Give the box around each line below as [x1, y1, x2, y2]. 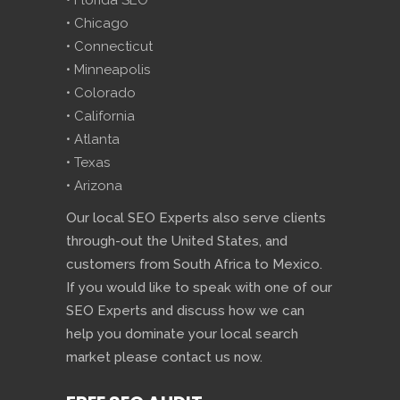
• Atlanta [66, 131, 120, 148]
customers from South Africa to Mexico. [66, 256, 322, 273]
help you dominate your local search [66, 326, 298, 343]
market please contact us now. [66, 349, 262, 366]
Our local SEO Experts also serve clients [66, 210, 326, 227]
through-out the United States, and [66, 233, 287, 250]
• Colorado [66, 85, 136, 102]
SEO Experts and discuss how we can [66, 303, 304, 320]
